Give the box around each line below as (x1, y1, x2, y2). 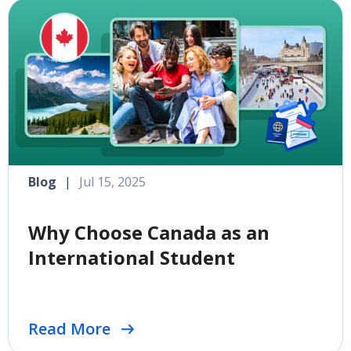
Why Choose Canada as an (28, 219, 270, 245)
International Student (28, 244, 235, 270)
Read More (28, 318, 110, 339)
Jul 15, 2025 (79, 173, 146, 190)
